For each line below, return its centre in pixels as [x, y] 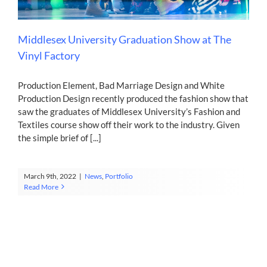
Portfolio [119, 176]
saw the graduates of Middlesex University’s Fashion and [129, 111]
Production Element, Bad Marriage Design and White [121, 85]
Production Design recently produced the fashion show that [133, 98]
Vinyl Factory [49, 55]
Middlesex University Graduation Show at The [125, 39]
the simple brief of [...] [60, 137]
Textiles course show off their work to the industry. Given [129, 124]
